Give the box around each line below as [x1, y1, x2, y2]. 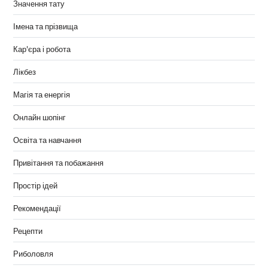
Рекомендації [13, 203, 61, 213]
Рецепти [13, 226, 42, 236]
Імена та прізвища [13, 21, 78, 31]
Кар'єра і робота [13, 44, 71, 54]
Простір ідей [13, 180, 57, 190]
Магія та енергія [13, 89, 70, 99]
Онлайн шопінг [13, 112, 66, 122]
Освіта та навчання [13, 135, 81, 145]
